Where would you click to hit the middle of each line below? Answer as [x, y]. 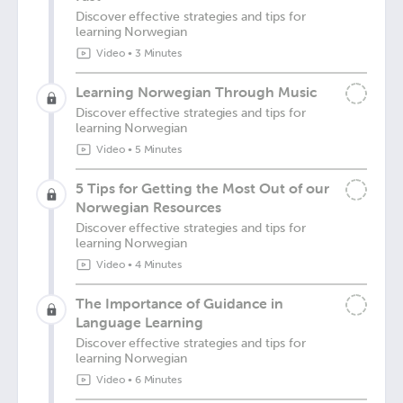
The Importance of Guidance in [179, 303]
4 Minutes [158, 264]
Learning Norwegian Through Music [196, 92]
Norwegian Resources [148, 207]
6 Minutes [158, 380]
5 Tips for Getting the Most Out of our [202, 188]
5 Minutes [158, 149]
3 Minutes [158, 53]
